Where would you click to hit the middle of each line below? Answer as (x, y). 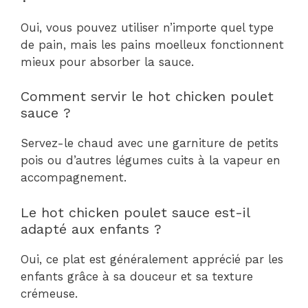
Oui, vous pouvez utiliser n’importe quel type (147, 27)
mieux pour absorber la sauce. (107, 62)
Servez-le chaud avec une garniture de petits (150, 143)
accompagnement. (74, 177)
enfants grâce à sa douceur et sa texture (137, 276)
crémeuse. (49, 293)
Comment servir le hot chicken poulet (147, 96)
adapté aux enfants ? (91, 229)
